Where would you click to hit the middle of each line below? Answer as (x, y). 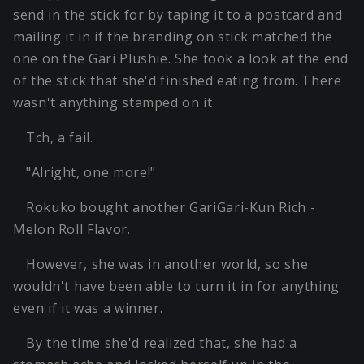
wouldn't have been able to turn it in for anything (177, 286)
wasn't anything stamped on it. (115, 103)
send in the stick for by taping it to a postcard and (178, 15)
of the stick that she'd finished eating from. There (178, 81)
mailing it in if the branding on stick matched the (173, 37)
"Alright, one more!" (91, 173)
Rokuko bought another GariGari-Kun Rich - (171, 208)
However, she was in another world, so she (167, 264)
